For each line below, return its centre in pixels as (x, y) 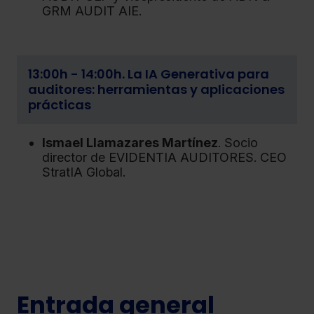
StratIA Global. (84, 172)
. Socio (238, 142)
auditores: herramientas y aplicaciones (156, 89)
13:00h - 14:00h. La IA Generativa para (149, 74)
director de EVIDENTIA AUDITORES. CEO (164, 157)
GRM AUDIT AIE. (92, 11)
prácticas (60, 104)
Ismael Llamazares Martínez (130, 142)
